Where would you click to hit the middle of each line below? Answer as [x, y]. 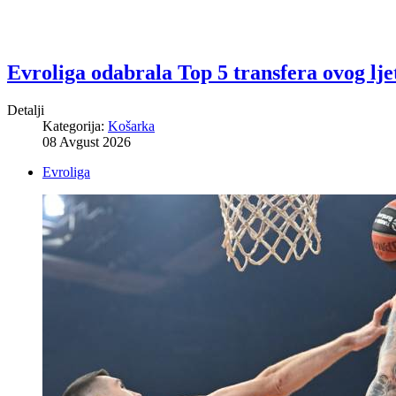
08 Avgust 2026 [87, 141]
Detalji [26, 110]
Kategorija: [75, 126]
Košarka [131, 126]
